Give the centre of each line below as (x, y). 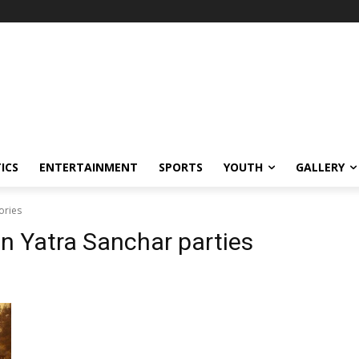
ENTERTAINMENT (89, 167)
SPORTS (181, 167)
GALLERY (320, 167)
